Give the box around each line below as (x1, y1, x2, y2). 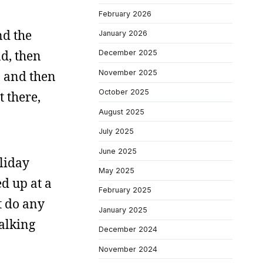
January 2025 (99, 205, 147, 214)
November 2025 (99, 68, 157, 77)
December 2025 (99, 48, 157, 58)
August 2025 (99, 107, 144, 116)
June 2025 (99, 146, 137, 156)
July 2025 (99, 127, 134, 136)
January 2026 (99, 28, 147, 38)
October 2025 (99, 87, 149, 97)
